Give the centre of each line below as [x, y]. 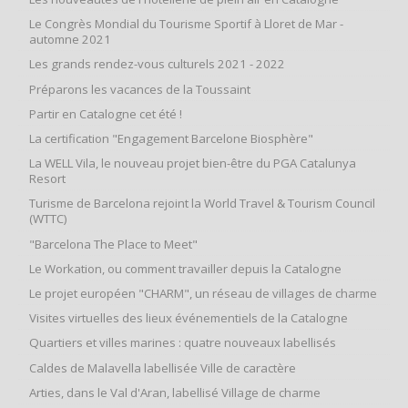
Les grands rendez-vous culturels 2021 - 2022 [157, 64]
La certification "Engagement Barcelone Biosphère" [171, 139]
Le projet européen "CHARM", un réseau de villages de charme [203, 293]
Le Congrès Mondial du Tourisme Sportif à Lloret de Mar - [186, 24]
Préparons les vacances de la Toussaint [140, 89]
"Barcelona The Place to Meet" [113, 244]
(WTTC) [48, 219]
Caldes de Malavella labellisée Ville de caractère [163, 367]
